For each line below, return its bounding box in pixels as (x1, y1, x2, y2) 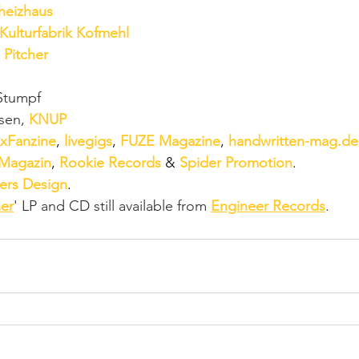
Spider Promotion (179, 153, 292, 171)
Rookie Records (59, 153, 161, 171)
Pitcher (4, 45, 48, 63)
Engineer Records (211, 196, 325, 215)
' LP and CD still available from (14, 196, 211, 215)
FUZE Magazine (120, 131, 220, 150)
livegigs (64, 131, 112, 150)
